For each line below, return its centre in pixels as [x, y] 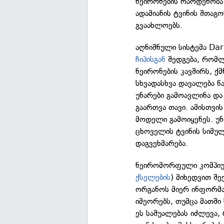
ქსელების [153, 177]
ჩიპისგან [151, 59]
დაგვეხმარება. [162, 143]
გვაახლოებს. [159, 25]
